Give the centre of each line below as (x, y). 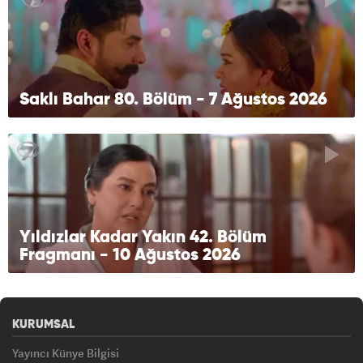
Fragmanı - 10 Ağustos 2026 (130, 256)
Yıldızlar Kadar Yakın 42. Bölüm (143, 238)
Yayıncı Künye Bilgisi (66, 353)
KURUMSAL (44, 325)
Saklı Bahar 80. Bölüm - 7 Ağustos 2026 (173, 100)
